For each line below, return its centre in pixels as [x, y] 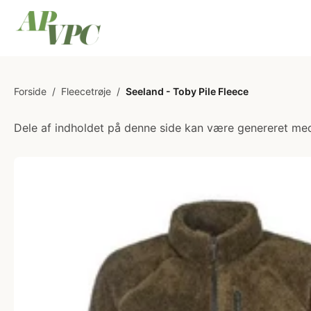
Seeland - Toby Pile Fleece [187, 91]
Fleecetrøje [86, 91]
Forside [30, 91]
